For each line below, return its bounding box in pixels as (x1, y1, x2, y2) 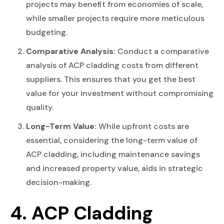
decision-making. (26, 176, 91, 187)
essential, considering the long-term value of (26, 134, 197, 145)
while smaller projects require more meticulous (26, 12, 204, 23)
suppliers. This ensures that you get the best (26, 73, 195, 84)
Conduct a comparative (115, 45, 209, 56)
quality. (26, 101, 53, 112)
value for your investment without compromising (26, 87, 213, 98)
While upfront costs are (96, 120, 189, 131)
